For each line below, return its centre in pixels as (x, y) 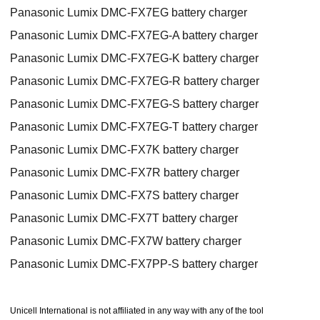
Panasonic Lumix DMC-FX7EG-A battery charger (134, 35)
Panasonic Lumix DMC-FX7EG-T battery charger (134, 126)
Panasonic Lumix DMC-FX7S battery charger (124, 195)
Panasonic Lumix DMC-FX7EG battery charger (129, 12)
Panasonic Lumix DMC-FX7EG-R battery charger (135, 81)
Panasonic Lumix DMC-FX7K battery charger (124, 149)
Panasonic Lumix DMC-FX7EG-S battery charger (136, 104)
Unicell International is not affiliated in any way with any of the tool (137, 310)
